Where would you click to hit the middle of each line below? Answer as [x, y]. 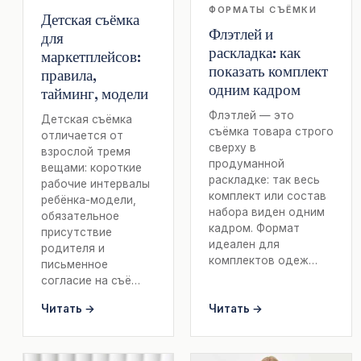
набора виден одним [267, 212]
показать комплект [268, 71]
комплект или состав [268, 196]
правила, [69, 75]
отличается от [82, 136]
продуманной [247, 164]
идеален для [244, 245]
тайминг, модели [95, 94]
